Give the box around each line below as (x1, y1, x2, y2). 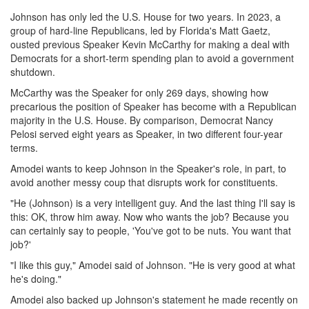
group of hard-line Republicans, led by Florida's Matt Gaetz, (10, 23, 270, 37)
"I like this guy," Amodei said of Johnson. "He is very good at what (10, 257, 295, 272)
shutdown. (10, 64, 55, 79)
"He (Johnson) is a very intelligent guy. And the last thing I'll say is (10, 195, 295, 210)
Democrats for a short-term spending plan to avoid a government (10, 50, 294, 65)
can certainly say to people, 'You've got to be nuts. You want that (10, 223, 291, 237)
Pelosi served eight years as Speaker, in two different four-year (10, 126, 283, 141)
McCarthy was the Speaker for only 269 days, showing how (10, 85, 268, 99)
